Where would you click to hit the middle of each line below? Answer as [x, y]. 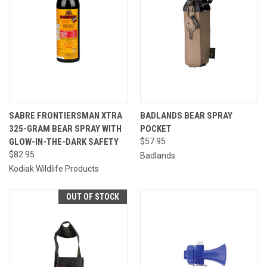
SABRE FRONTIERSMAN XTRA [66, 115]
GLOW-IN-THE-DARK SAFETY [64, 142]
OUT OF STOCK [92, 196]
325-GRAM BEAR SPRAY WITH [65, 128]
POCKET [156, 128]
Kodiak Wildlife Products [54, 168]
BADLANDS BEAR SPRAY [186, 115]
